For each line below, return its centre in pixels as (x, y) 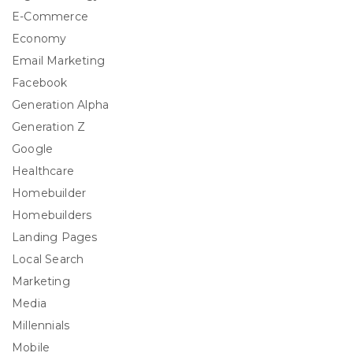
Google (33, 149)
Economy (39, 39)
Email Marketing (58, 61)
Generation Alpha (61, 105)
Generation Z (49, 127)
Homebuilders (52, 216)
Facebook (40, 83)
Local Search (48, 260)
